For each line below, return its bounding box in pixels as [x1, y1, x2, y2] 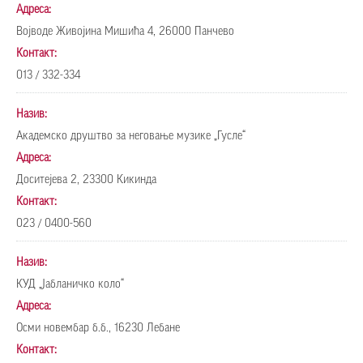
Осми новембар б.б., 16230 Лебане [16, 322, 180, 334]
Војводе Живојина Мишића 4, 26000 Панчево [16, 26, 234, 37]
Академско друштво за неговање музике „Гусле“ [16, 130, 246, 142]
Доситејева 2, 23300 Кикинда [16, 174, 156, 186]
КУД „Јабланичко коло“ [16, 279, 124, 290]
